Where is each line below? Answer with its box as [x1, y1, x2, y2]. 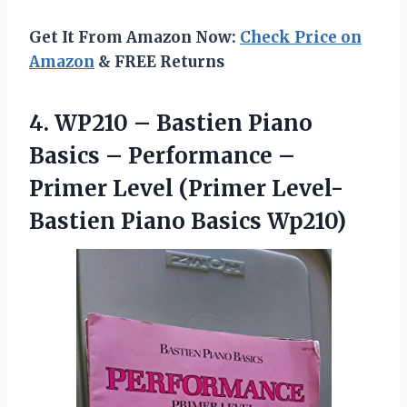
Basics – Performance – [29, 141, 295, 170]
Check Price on [240, 26, 362, 47]
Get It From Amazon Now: [29, 26, 240, 47]
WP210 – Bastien [55, 108, 243, 137]
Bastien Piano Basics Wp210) [29, 206, 346, 235]
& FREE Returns [94, 51, 224, 72]
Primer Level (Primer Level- [29, 174, 343, 203]
